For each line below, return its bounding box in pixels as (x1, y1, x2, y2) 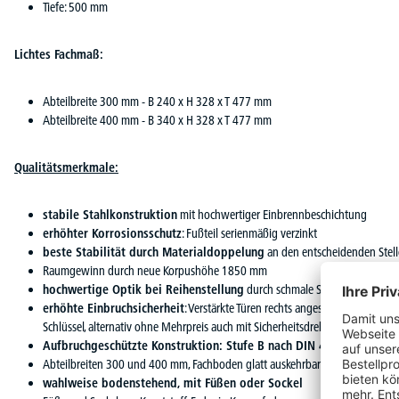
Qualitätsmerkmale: (14, 159, 118, 175)
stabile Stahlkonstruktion (43, 206, 177, 223)
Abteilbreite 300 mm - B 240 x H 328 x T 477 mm (43, 93, 272, 110)
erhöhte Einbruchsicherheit (43, 299, 184, 316)
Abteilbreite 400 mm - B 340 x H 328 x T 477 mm (43, 111, 272, 128)
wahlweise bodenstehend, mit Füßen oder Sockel (43, 374, 303, 391)
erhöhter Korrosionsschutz (43, 224, 182, 241)
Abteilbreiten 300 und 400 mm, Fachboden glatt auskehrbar (43, 355, 321, 372)
